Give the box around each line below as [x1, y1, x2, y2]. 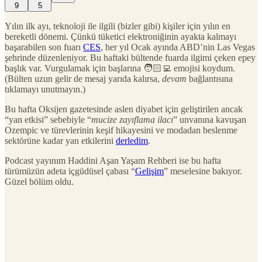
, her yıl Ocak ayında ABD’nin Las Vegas [101, 42, 255, 52]
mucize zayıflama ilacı [91, 114, 173, 125]
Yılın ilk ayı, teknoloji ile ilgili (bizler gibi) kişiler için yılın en [5, 20, 230, 31]
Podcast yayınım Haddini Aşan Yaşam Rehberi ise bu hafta [5, 155, 221, 166]
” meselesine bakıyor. [164, 166, 242, 176]
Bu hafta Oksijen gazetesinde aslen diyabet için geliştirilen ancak [5, 104, 243, 114]
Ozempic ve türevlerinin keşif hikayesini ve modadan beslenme [5, 125, 237, 135]
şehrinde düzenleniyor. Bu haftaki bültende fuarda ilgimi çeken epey [5, 52, 256, 63]
